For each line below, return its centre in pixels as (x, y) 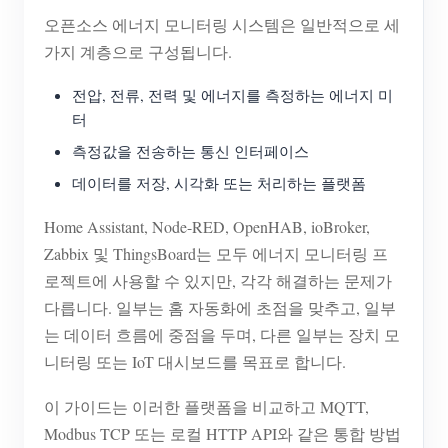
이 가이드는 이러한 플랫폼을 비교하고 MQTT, (206, 407)
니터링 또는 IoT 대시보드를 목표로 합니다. (195, 362)
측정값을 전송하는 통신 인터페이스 (190, 151)
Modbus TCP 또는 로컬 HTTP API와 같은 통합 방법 (222, 434)
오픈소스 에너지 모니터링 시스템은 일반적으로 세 (222, 25)
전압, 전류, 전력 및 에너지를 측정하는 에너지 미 (232, 95)
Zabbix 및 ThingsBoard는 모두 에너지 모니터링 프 (216, 254)
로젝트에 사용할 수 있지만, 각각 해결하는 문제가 (218, 281)
